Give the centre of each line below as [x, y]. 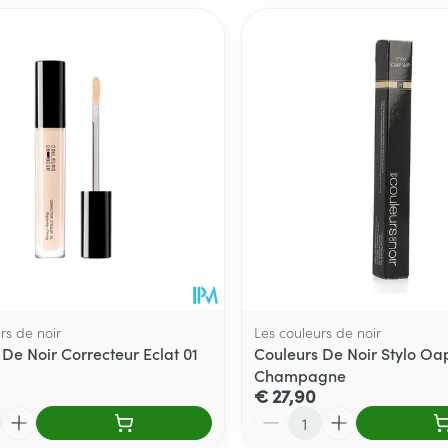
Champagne [299, 375]
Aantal [276, 415]
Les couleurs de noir [317, 332]
